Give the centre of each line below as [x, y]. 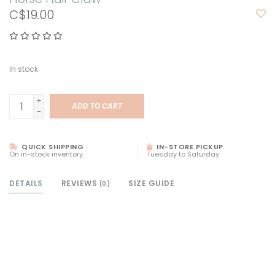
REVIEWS [80, 184]
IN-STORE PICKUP [189, 147]
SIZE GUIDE [151, 184]
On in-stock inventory [46, 154]
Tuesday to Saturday [183, 154]
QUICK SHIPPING [51, 147]
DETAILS [26, 184]
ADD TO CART [97, 106]
